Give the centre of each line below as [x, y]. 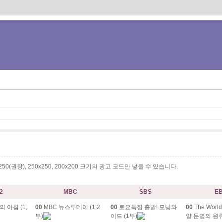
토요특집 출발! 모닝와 [147, 207]
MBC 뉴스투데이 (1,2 [71, 207]
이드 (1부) [124, 216]
